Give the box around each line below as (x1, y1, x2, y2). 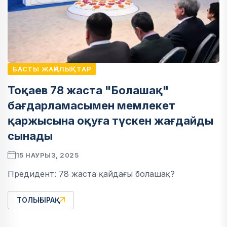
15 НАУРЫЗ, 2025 (16, 151, 79, 160)
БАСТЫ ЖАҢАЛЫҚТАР (13, 65, 92, 73)
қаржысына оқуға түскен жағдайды (8, 114, 213, 128)
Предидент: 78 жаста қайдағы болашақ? (8, 169, 175, 179)
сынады (8, 129, 53, 143)
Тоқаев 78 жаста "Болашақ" (8, 84, 169, 97)
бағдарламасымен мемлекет (8, 99, 175, 112)
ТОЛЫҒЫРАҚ (17, 196, 60, 205)
